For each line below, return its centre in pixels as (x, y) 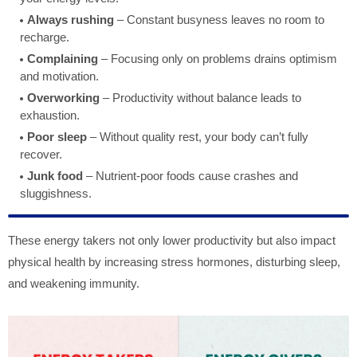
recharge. (45, 37)
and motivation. (59, 76)
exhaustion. (50, 116)
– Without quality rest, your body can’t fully (198, 137)
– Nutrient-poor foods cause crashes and (190, 176)
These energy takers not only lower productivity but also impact (172, 241)
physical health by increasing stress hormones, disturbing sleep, (174, 262)
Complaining (63, 59)
